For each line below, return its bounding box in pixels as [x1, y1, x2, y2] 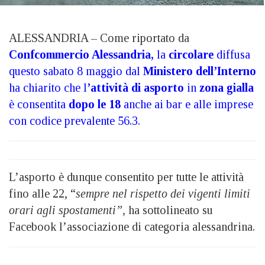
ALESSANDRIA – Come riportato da [9, 31, 189, 44]
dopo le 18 [66, 97, 121, 111]
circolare [166, 47, 214, 61]
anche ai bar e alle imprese [121, 97, 253, 111]
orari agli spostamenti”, [9, 203, 128, 216]
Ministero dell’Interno [143, 64, 256, 77]
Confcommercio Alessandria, [9, 47, 154, 61]
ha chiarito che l [9, 80, 87, 94]
